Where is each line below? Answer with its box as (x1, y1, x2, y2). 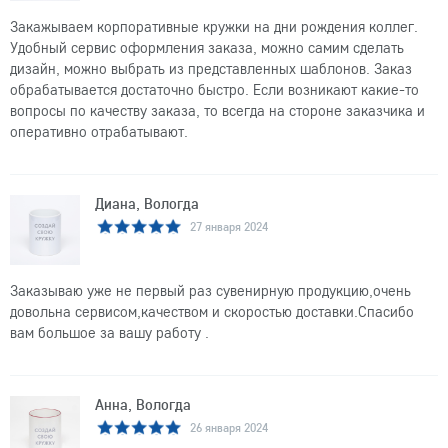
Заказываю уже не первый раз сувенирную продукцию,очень (10, 281, 411, 300)
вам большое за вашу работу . (10, 323, 209, 342)
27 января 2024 (190, 218, 268, 234)
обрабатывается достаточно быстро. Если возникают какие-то (10, 80, 419, 99)
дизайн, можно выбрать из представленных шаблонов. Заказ (10, 59, 412, 78)
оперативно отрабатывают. (10, 122, 188, 141)
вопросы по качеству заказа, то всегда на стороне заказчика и (10, 101, 425, 120)
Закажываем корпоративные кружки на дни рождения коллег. (10, 17, 418, 36)
